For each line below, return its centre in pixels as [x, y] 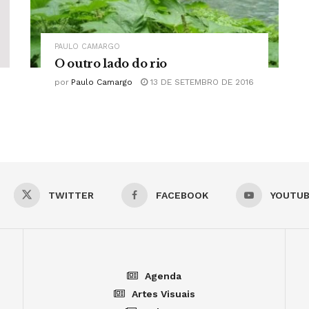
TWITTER [71, 196]
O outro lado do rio [111, 64]
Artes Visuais [163, 294]
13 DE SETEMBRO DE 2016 [201, 82]
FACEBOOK [182, 196]
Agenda [163, 276]
